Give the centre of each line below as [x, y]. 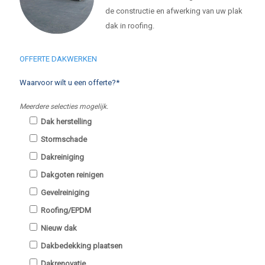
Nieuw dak [59, 228]
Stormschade [64, 139]
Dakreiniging [62, 157]
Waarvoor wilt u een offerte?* [70, 83]
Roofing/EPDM [66, 210]
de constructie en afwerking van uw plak [174, 11]
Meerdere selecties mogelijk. [64, 106]
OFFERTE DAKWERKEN [58, 59]
